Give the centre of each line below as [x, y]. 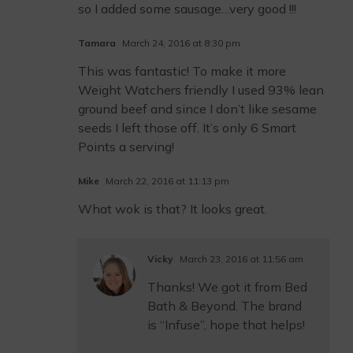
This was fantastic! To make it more [182, 71]
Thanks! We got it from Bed [227, 287]
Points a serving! [126, 147]
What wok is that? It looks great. [173, 209]
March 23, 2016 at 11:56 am [240, 259]
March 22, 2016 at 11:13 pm [166, 181]
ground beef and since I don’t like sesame [197, 109]
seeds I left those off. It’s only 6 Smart [187, 128]
